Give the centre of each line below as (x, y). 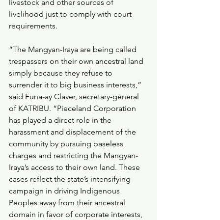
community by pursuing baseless (67, 144)
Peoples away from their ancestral (68, 203)
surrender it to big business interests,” (76, 85)
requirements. (33, 26)
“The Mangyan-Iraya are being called (74, 49)
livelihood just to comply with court (71, 14)
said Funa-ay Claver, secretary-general (75, 96)
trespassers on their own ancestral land (77, 61)
